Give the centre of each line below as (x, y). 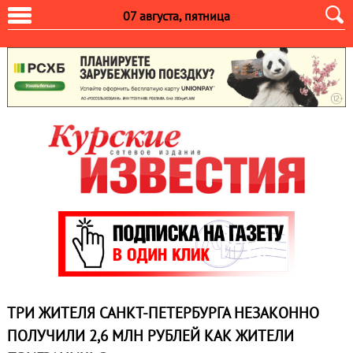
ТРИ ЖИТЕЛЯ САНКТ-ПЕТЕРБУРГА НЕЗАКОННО (163, 313)
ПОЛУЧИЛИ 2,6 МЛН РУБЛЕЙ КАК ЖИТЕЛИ (150, 336)
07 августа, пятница (176, 16)
